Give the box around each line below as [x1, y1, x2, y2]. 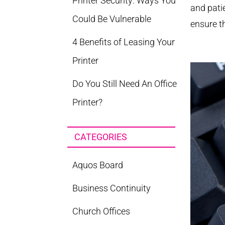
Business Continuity [72, 183, 151, 193]
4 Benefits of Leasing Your [72, 37, 175, 47]
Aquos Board [72, 160, 124, 170]
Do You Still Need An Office [72, 78, 177, 89]
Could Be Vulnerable [72, 14, 152, 24]
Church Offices [72, 206, 131, 216]
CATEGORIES [74, 132, 128, 142]
